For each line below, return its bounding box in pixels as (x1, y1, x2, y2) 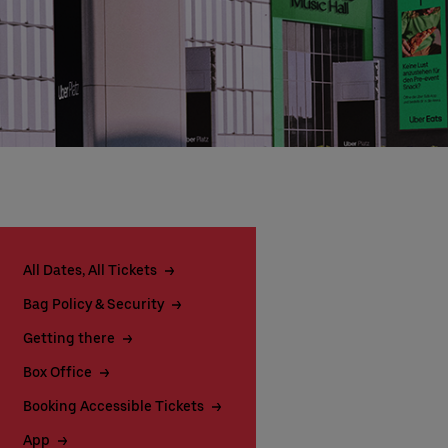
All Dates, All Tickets (23, 262, 157, 278)
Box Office (23, 364, 92, 380)
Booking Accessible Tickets (23, 398, 204, 414)
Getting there (23, 330, 115, 346)
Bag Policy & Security (23, 296, 164, 312)
